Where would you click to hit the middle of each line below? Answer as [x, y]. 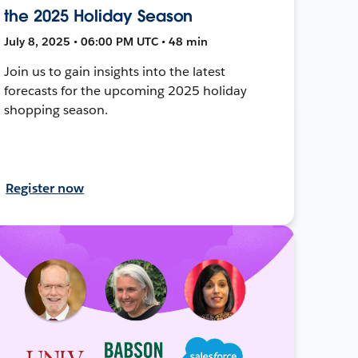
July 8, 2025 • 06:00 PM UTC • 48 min [106, 41]
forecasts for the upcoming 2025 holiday [125, 90]
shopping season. [56, 109]
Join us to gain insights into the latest [115, 71]
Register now [45, 188]
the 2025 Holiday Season [99, 16]
